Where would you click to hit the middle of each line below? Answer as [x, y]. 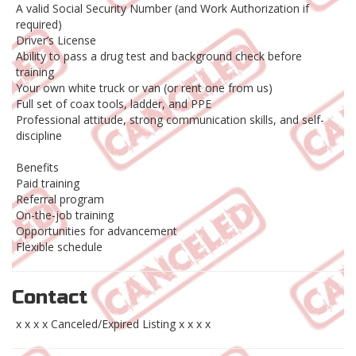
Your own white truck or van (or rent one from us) [144, 88]
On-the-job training [65, 215]
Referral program [60, 199]
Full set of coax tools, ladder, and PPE [114, 104]
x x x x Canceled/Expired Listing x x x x [113, 324]
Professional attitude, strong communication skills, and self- [170, 120]
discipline [39, 136]
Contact [50, 298]
